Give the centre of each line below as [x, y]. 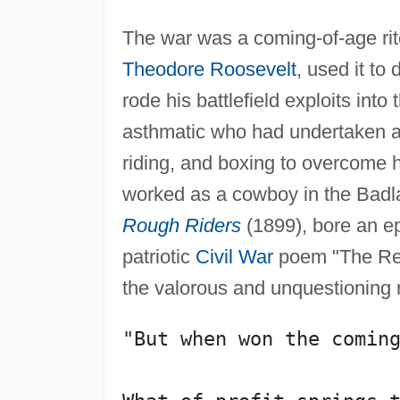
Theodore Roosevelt [209, 69]
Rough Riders [181, 225]
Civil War [234, 256]
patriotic [158, 256]
